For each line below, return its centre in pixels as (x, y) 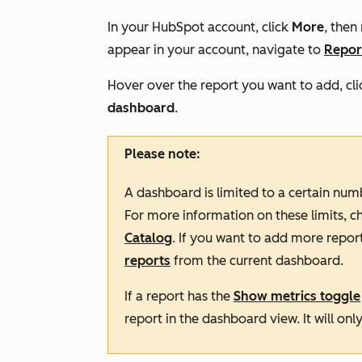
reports (147, 261)
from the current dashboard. (257, 261)
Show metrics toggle (297, 296)
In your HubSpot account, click (200, 27)
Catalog (148, 238)
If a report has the (179, 296)
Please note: (162, 154)
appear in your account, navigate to (216, 50)
